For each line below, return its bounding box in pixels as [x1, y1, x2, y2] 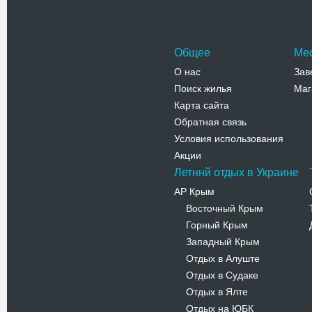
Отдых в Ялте [186, 286, 248, 297]
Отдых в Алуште [186, 253, 260, 264]
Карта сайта [174, 100, 229, 111]
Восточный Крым [186, 203, 263, 214]
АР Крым [174, 186, 214, 197]
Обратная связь [174, 116, 247, 127]
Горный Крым [186, 219, 248, 231]
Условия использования [174, 133, 283, 144]
